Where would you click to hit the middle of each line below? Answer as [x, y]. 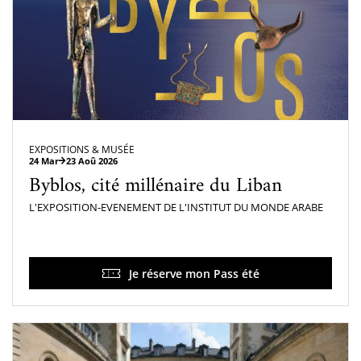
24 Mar [44, 161]
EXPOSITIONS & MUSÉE [82, 150]
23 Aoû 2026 [92, 161]
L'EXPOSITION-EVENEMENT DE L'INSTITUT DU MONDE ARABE [176, 207]
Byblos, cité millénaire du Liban [156, 187]
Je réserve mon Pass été [194, 273]
